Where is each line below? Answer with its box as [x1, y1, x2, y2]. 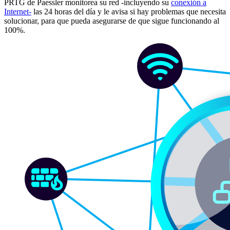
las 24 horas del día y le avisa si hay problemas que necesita [31, 7, 226, 16]
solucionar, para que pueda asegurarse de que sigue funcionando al [4, 16, 219, 25]
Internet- [4, 7, 31, 16]
